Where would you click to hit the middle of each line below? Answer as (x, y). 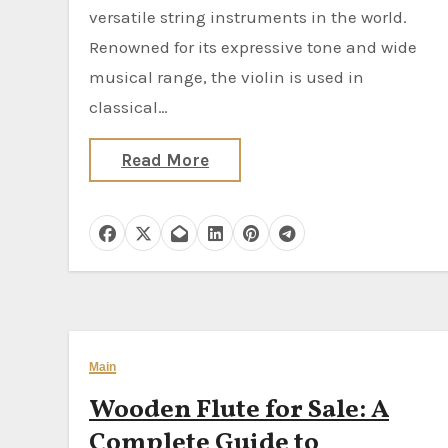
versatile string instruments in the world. (248, 17)
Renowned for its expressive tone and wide (253, 47)
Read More (165, 160)
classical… (128, 107)
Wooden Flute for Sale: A (239, 410)
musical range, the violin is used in (226, 77)
